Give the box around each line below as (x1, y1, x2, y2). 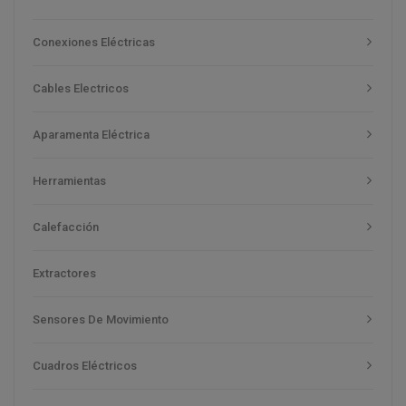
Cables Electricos (33, 81, 129, 95)
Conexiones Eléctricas (33, 34, 155, 49)
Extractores (33, 266, 96, 280)
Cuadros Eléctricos (33, 358, 137, 372)
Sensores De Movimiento (33, 312, 169, 326)
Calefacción (33, 219, 99, 234)
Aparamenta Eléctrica (33, 127, 150, 141)
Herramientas (33, 173, 106, 188)
